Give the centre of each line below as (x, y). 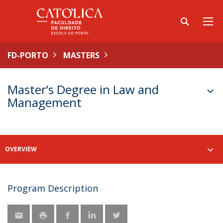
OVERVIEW (21, 149)
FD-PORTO (28, 55)
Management (45, 102)
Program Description (53, 188)
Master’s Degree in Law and (83, 89)
